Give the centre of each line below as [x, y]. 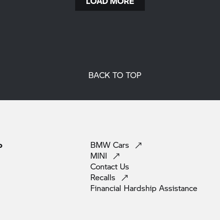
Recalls [104, 177]
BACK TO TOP [115, 75]
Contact [105, 166]
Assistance [178, 188]
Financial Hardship [125, 188]
